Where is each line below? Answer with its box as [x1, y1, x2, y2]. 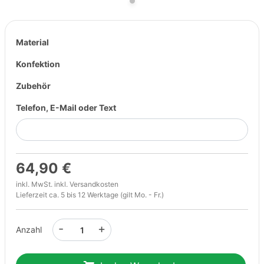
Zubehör [16, 81, 51, 91]
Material [16, 37, 49, 47]
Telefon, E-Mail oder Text [16, 103, 116, 113]
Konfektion [16, 59, 60, 69]
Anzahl [16, 225, 42, 235]
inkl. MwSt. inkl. [16, 180, 70, 189]
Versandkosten [70, 180, 118, 189]
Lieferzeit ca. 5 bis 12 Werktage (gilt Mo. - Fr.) [16, 190, 164, 199]
